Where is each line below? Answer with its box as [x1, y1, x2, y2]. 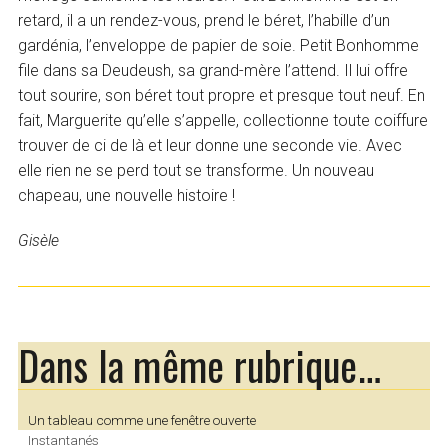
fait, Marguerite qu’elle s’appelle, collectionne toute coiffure [18, 111, 429, 131]
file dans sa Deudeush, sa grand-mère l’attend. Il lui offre [18, 61, 409, 81]
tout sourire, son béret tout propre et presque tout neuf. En [18, 86, 426, 106]
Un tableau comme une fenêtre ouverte [27, 411, 256, 428]
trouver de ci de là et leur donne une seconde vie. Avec [18, 136, 403, 156]
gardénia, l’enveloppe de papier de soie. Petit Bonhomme [18, 36, 420, 56]
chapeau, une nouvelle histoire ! [18, 186, 236, 206]
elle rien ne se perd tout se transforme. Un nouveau [18, 161, 375, 181]
